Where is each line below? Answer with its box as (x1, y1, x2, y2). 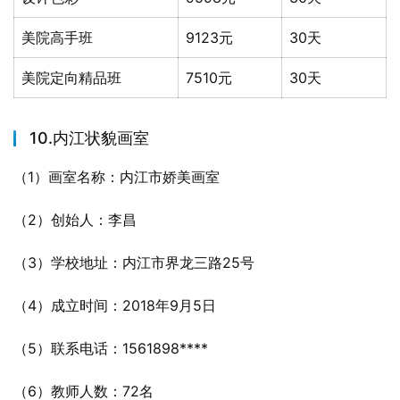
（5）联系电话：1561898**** (13, 339, 208, 357)
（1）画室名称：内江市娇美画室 (13, 168, 220, 186)
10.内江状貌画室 (29, 129, 149, 147)
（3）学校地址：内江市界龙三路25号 (13, 254, 254, 271)
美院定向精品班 (21, 69, 121, 87)
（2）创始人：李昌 (13, 211, 137, 229)
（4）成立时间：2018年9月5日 (13, 296, 216, 314)
